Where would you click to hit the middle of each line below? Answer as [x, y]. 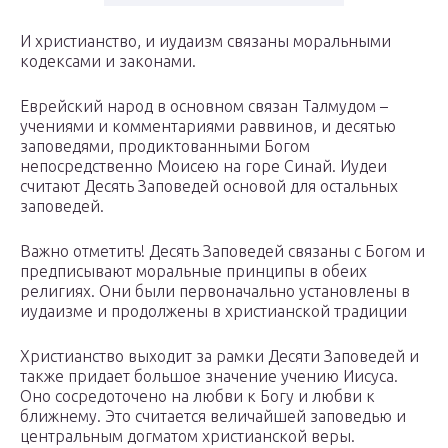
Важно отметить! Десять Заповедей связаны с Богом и [222, 251]
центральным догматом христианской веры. [187, 436]
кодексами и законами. [108, 61]
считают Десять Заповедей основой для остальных [209, 186]
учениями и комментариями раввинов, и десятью [208, 126]
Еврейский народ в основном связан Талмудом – [204, 106]
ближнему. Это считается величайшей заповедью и [213, 416]
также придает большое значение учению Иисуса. [209, 376]
